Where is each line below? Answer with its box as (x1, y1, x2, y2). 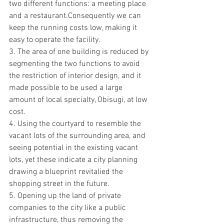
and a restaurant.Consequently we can (9, 11, 143, 21)
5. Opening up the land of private (9, 191, 123, 201)
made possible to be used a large (9, 83, 124, 93)
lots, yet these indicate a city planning (9, 155, 139, 165)
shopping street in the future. (9, 179, 109, 189)
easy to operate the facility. (9, 35, 100, 45)
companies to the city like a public (9, 203, 128, 213)
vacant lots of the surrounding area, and (9, 131, 147, 141)
